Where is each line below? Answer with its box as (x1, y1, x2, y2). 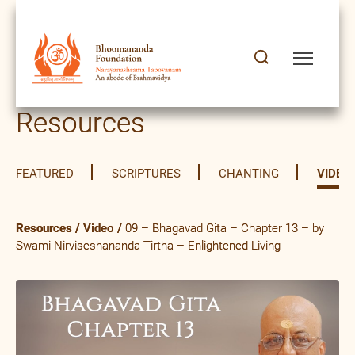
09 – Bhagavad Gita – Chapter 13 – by (122, 221, 324, 235)
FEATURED (16, 167, 74, 181)
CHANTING (219, 167, 279, 181)
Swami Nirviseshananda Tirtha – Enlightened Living (16, 239, 281, 253)
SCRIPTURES (112, 167, 181, 181)
